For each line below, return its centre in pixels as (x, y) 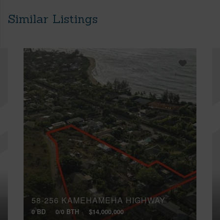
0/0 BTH (67, 211)
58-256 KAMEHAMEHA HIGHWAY (98, 200)
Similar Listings (53, 19)
